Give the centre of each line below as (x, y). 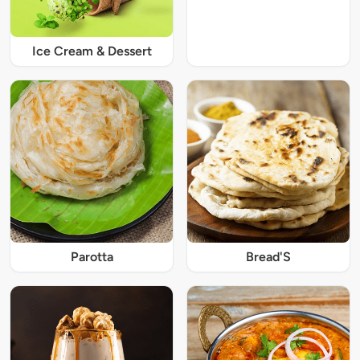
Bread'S (268, 257)
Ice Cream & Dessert (92, 51)
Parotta (92, 257)
